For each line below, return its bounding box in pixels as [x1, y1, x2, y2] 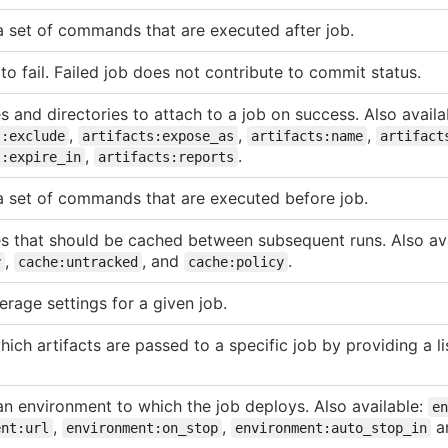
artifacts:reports [98, 148, 234, 165]
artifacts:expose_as [82, 127, 234, 144]
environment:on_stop [66, 419, 218, 436]
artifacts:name [251, 127, 363, 144]
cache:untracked [18, 253, 138, 270]
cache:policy [188, 253, 284, 270]
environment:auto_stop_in [235, 419, 427, 436]
